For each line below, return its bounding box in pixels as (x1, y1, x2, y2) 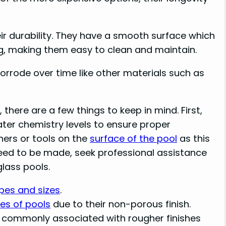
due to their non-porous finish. (50, 198, 191, 211)
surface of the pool (90, 132, 177, 145)
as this (177, 132, 210, 145)
